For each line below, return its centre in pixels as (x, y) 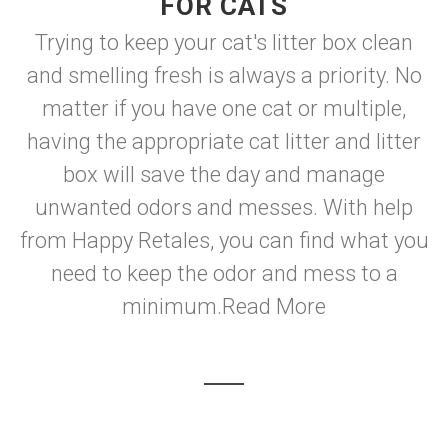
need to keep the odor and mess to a (224, 273)
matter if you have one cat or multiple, (224, 108)
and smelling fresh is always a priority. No (224, 75)
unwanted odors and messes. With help (224, 207)
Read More (274, 306)
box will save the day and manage (224, 174)
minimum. (172, 306)
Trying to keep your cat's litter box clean (224, 42)
